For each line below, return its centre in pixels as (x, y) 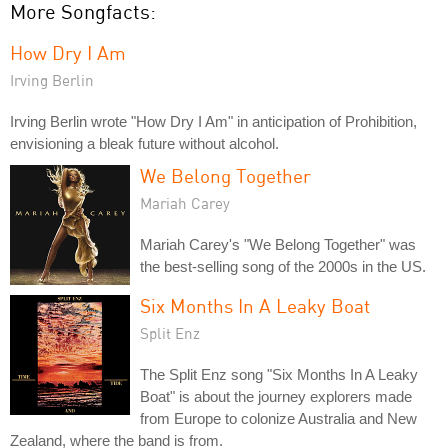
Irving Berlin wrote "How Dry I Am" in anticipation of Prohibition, (213, 121)
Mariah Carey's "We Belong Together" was (278, 244)
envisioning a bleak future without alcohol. (144, 143)
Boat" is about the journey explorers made (276, 396)
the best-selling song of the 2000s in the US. (283, 266)
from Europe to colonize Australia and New (278, 418)
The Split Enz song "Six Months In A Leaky (279, 374)
